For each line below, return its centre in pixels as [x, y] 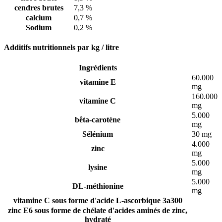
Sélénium [98, 134]
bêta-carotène [98, 119]
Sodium [39, 28]
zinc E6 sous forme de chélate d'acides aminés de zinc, [98, 210]
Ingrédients [98, 67]
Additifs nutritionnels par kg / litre [61, 48]
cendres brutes [39, 8]
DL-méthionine [98, 186]
